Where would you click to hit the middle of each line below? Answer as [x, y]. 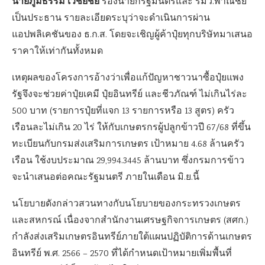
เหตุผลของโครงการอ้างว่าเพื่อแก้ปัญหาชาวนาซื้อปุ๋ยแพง [128, 78]
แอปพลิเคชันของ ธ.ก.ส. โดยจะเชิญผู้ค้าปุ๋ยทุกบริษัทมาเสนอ [132, 35]
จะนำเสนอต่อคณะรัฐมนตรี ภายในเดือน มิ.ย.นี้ [106, 178]
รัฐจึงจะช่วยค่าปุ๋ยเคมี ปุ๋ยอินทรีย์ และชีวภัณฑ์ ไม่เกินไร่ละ [130, 95]
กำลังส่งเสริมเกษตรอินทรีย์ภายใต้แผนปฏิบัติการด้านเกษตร [132, 237]
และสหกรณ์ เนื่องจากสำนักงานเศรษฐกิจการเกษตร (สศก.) [130, 221]
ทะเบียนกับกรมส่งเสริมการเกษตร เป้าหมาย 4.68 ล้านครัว [128, 145]
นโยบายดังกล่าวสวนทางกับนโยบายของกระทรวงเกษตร [126, 204]
